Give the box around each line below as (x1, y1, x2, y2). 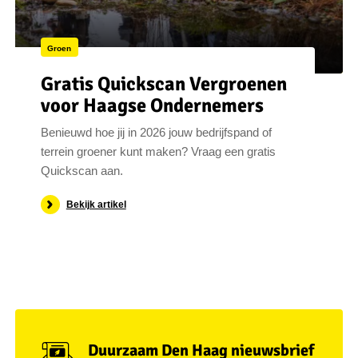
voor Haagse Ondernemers (40, 93, 264, 117)
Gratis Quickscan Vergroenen (40, 71, 287, 96)
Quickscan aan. (40, 164, 123, 178)
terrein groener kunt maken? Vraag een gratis (40, 145, 276, 159)
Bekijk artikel (66, 198, 126, 210)
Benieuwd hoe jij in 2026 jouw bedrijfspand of (40, 125, 272, 140)
